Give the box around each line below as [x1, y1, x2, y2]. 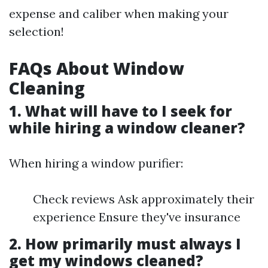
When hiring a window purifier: [9, 156, 183, 170]
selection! [9, 24, 64, 39]
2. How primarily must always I [9, 234, 241, 254]
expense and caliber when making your [9, 6, 229, 21]
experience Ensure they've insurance [33, 209, 240, 224]
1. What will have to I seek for [9, 101, 232, 121]
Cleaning [9, 77, 85, 99]
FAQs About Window [9, 57, 184, 80]
